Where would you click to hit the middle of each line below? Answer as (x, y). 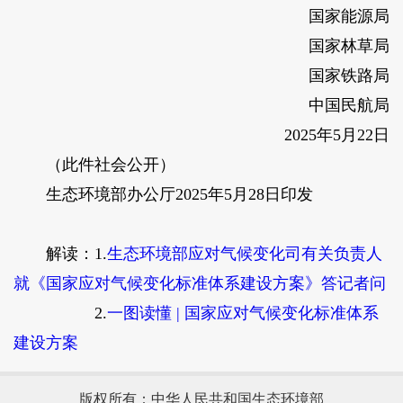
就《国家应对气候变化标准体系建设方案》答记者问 (199, 284)
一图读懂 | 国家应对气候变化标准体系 (242, 313)
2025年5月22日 (321, 135)
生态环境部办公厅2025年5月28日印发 (163, 195)
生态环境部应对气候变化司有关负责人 (244, 254)
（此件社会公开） (94, 165)
